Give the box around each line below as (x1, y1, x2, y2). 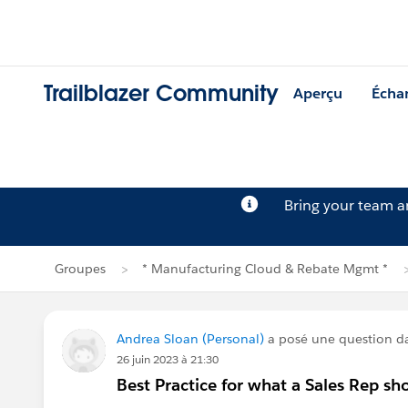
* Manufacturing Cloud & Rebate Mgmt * (142, 260, 388, 277)
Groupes (55, 260, 106, 277)
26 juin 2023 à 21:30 (117, 352, 219, 367)
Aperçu (293, 84, 342, 104)
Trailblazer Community (44, 79, 279, 108)
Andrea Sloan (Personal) (117, 331, 264, 347)
